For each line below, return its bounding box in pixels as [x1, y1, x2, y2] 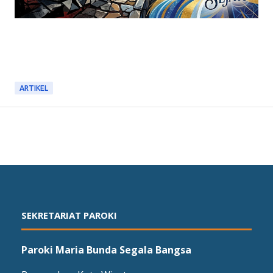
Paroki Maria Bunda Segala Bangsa [21, 243, 191, 257]
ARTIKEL [19, 84, 48, 93]
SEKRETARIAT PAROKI [21, 209, 117, 222]
